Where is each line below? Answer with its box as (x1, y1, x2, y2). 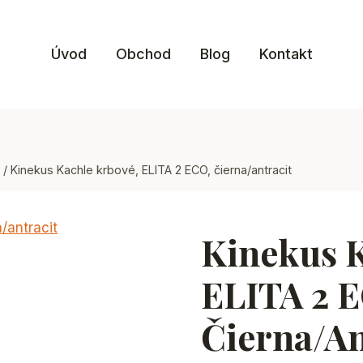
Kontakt (258, 45, 313, 63)
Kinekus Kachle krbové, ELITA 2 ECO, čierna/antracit (11, 163, 292, 177)
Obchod (115, 45, 171, 63)
